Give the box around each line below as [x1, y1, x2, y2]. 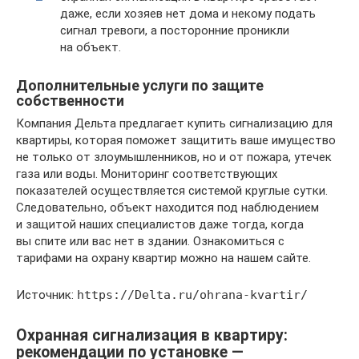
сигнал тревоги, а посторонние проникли [60, 22, 289, 38]
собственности [16, 91, 124, 109]
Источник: [16, 287, 77, 302]
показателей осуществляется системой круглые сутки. [16, 183, 328, 198]
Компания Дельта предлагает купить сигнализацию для [16, 115, 333, 131]
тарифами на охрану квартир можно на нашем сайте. [16, 250, 311, 265]
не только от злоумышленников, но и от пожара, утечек [16, 149, 332, 164]
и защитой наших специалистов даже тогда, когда [16, 216, 304, 232]
